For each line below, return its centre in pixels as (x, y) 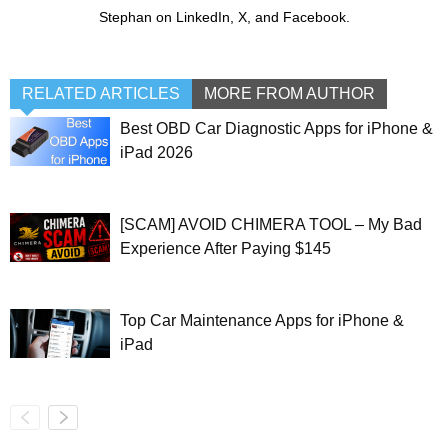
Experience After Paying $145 (225, 249)
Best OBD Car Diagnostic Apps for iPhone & (276, 129)
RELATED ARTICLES (101, 94)
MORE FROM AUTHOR (289, 94)
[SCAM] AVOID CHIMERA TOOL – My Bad (271, 225)
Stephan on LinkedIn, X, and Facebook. (224, 17)
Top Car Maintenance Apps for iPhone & (262, 321)
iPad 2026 (156, 153)
